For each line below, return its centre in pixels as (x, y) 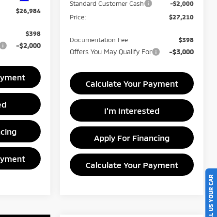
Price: (78, 17)
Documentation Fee (99, 39)
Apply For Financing (132, 137)
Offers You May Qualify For (111, 51)
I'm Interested (132, 110)
